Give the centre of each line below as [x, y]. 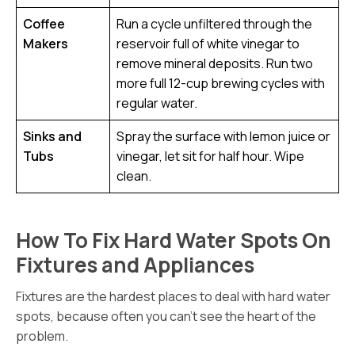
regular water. [157, 103]
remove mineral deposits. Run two [215, 63]
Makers [46, 44]
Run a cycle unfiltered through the [214, 24]
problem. [42, 336]
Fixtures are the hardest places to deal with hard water [173, 296]
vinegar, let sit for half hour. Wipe [210, 156]
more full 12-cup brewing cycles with [221, 83]
